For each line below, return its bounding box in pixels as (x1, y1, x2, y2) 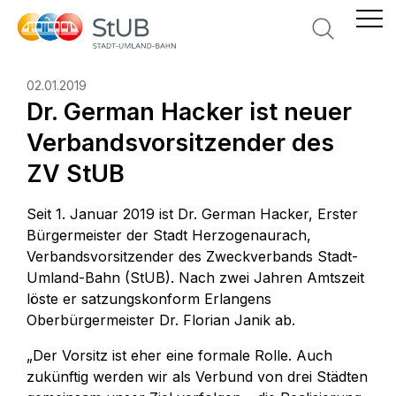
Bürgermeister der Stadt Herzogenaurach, (27, 226, 311, 244)
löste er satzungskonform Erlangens (27, 290, 271, 308)
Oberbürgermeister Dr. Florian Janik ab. (27, 311, 295, 329)
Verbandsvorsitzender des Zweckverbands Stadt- (27, 247, 358, 265)
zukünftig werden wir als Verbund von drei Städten (27, 368, 368, 385)
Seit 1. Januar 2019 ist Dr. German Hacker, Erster (27, 205, 358, 223)
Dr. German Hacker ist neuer (27, 97, 352, 126)
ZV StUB (27, 159, 125, 188)
